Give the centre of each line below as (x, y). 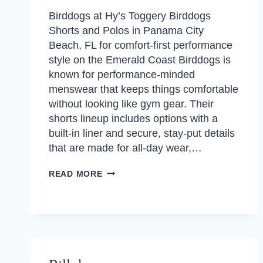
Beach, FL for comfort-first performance (141, 45)
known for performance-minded (122, 75)
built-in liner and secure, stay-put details (142, 133)
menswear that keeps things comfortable (144, 89)
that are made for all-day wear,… (125, 148)
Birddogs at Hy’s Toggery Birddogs (130, 16)
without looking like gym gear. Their (131, 104)
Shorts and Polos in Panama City (126, 31)
